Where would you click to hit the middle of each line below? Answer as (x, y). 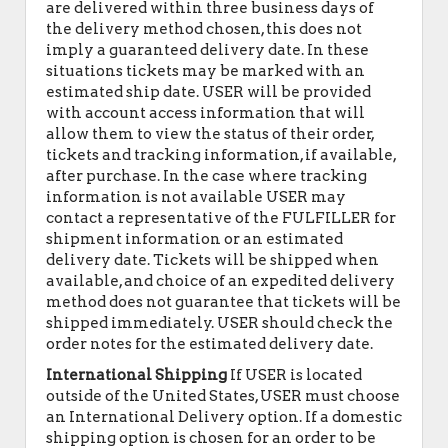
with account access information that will (205, 113)
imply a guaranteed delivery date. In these (207, 50)
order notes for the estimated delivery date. (209, 344)
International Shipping (136, 375)
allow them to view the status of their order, (210, 134)
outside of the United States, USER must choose (223, 396)
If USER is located (294, 375)
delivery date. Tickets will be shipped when (212, 260)
